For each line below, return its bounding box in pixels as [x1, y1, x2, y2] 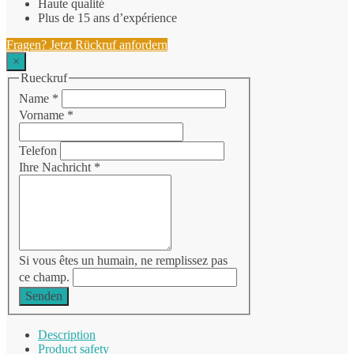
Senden [25, 289, 62, 303]
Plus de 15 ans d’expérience [38, 10, 177, 24]
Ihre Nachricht [19, 160, 94, 175]
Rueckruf [21, 70, 67, 85]
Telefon [19, 144, 60, 158]
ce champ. [19, 270, 73, 284]
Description [38, 328, 96, 342]
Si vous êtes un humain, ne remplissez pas [19, 254, 228, 268]
